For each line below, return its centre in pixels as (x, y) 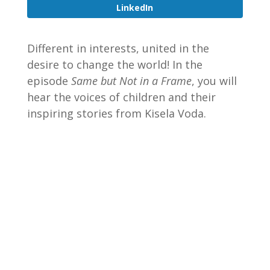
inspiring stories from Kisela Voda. (116, 113)
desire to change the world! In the (115, 64)
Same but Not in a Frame (131, 80)
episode (49, 80)
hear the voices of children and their (121, 97)
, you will (214, 80)
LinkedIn (135, 7)
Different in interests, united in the (118, 48)
